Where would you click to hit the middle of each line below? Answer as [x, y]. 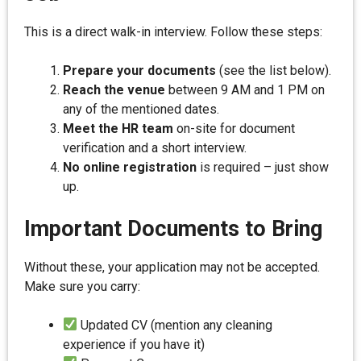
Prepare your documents [139, 70]
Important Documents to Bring [173, 228]
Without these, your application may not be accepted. [172, 267]
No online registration [130, 167]
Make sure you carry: [82, 286]
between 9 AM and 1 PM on [245, 89]
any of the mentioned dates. [141, 109]
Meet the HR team [118, 128]
